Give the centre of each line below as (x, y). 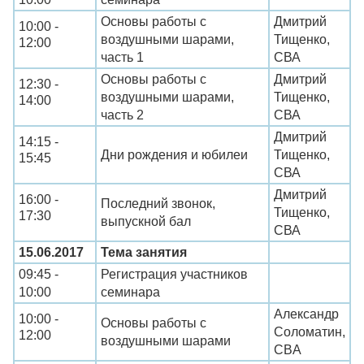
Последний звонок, (158, 204)
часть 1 (122, 58)
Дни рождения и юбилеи (174, 155)
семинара (130, 292)
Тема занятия (144, 253)
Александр (306, 314)
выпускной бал (146, 222)
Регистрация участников (174, 275)
